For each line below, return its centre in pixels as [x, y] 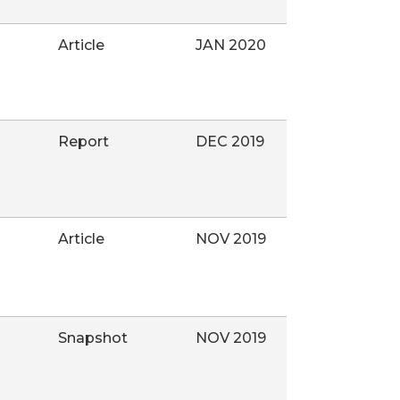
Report [84, 142]
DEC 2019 [230, 142]
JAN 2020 [231, 46]
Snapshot [93, 338]
